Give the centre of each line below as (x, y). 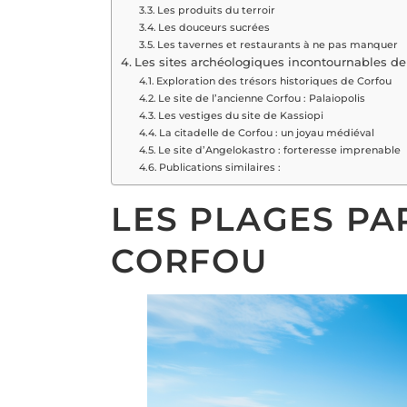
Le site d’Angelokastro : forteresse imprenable (280, 149)
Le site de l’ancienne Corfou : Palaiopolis (262, 98)
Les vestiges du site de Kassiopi (241, 115)
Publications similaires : (220, 167)
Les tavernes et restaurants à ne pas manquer (278, 44)
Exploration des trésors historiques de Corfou (274, 80)
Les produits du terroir (217, 10)
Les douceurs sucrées (214, 27)
